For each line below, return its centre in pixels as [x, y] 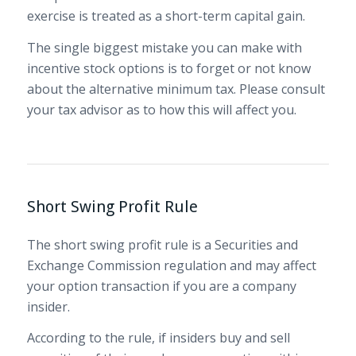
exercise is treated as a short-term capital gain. [166, 16]
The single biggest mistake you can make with [164, 47]
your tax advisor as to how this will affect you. [161, 109]
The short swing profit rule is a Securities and [162, 244]
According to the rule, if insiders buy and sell [158, 338]
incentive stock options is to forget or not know [168, 68]
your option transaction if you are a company [161, 286]
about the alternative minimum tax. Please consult [176, 89]
